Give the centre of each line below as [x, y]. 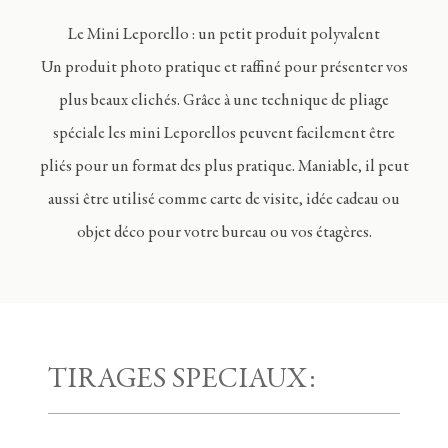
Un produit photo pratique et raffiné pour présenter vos [224, 69]
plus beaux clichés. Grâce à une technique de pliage [224, 102]
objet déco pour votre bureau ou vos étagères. [224, 234]
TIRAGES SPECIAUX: [181, 381]
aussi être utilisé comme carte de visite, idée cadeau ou [224, 201]
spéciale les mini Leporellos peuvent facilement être [224, 135]
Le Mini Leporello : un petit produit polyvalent [224, 36]
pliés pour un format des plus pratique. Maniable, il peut [224, 168]
